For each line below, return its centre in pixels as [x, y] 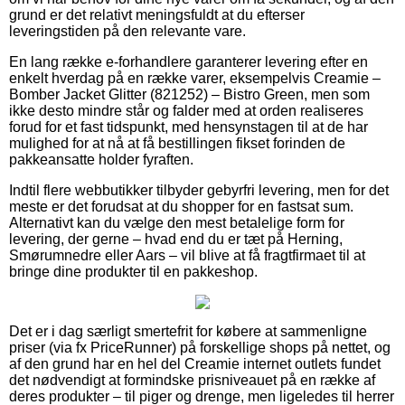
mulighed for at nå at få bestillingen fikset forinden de [177, 143]
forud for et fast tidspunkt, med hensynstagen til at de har [188, 127]
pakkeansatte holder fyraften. [101, 159]
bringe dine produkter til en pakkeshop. [133, 271]
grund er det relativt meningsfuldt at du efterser [157, 14]
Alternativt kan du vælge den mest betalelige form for [177, 222]
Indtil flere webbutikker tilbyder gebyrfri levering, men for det [199, 190]
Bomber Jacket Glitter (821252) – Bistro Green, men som [189, 94]
